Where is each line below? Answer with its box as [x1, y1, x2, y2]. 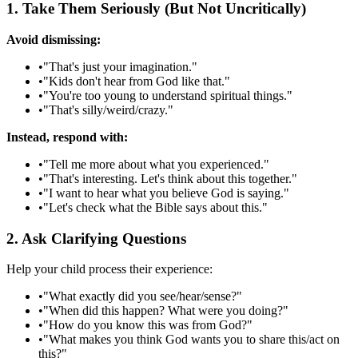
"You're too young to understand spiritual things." [43, 88, 292, 102]
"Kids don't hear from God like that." [43, 74, 230, 88]
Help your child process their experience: [6, 262, 213, 276]
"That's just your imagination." [43, 59, 197, 74]
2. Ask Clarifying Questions [6, 229, 186, 247]
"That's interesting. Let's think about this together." [43, 171, 297, 185]
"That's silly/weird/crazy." [43, 102, 173, 117]
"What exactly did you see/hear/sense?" [43, 289, 242, 304]
